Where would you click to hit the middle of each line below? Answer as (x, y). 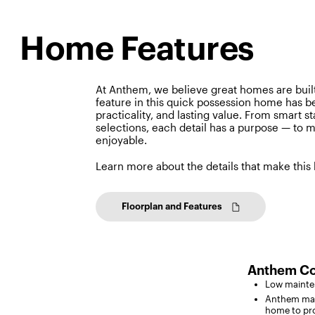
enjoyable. (122, 140)
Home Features (137, 49)
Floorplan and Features (172, 206)
